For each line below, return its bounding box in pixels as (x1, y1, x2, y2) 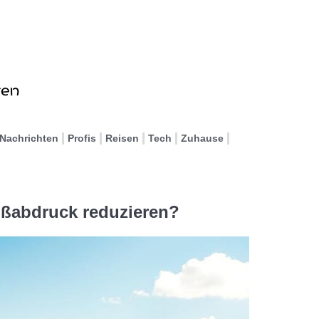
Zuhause (180, 132, 224, 144)
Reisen (105, 132, 139, 144)
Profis (67, 132, 96, 144)
